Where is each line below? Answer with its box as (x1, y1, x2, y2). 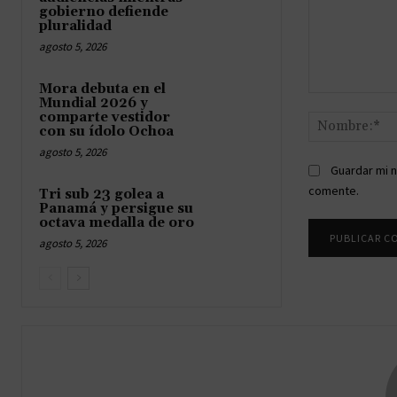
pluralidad (39, 17, 112, 35)
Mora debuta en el (39, 80, 166, 97)
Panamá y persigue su (39, 199, 193, 217)
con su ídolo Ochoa (39, 122, 174, 140)
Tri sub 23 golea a (39, 185, 164, 203)
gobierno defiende (39, 3, 168, 20)
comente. (307, 183, 359, 199)
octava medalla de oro (39, 214, 194, 231)
